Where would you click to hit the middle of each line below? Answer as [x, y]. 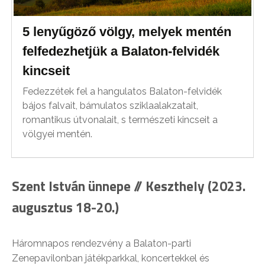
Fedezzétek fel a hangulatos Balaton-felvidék [122, 92]
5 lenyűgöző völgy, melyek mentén [127, 32]
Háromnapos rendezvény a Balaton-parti [101, 244]
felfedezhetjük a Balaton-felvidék [121, 51]
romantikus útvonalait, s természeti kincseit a [120, 120]
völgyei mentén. [58, 134]
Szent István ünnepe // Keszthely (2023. [129, 186]
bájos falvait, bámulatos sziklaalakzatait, [111, 106]
